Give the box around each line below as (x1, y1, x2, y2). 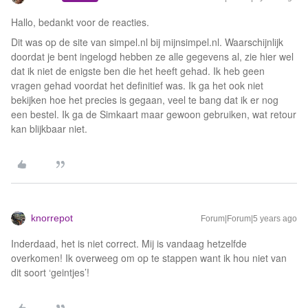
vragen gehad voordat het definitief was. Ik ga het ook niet (11, 78, 263, 92)
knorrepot (31, 212, 73, 223)
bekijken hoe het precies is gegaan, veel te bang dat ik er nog (11, 93, 278, 107)
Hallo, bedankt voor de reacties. (11, 15, 149, 29)
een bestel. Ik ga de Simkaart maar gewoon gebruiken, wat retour (11, 107, 296, 121)
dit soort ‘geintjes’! (11, 265, 89, 279)
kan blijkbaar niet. (11, 122, 87, 135)
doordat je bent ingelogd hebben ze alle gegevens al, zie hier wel (11, 49, 294, 63)
